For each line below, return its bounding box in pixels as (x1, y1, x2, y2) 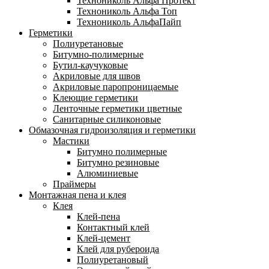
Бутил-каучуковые (53, 59, 128, 70)
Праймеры (53, 178, 96, 189)
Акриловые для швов (53, 70, 141, 81)
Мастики (53, 135, 89, 146)
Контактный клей (77, 222, 150, 232)
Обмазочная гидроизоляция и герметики (29, 124, 196, 135)
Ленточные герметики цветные (53, 103, 182, 113)
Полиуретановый (77, 254, 148, 265)
